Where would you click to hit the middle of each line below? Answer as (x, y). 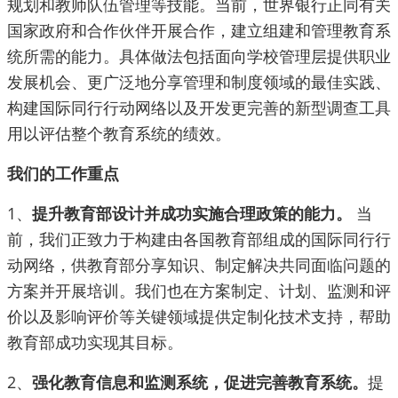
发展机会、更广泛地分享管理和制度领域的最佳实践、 (199, 82)
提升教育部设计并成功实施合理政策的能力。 (192, 214)
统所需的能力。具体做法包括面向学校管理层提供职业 (199, 56)
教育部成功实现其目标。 (95, 342)
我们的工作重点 (63, 174)
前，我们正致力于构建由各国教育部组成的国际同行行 (199, 239)
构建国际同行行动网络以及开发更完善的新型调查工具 (199, 108)
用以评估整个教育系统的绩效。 (119, 134)
